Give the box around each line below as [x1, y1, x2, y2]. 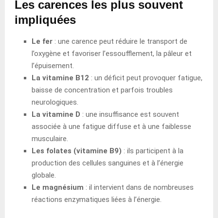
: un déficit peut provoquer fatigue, [89, 73, 202, 82]
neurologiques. [32, 97, 78, 107]
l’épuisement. [32, 61, 74, 70]
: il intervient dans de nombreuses [84, 182, 194, 192]
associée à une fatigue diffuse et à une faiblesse [32, 122, 191, 131]
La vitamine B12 [32, 73, 89, 82]
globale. [32, 170, 56, 180]
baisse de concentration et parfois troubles [32, 85, 173, 94]
